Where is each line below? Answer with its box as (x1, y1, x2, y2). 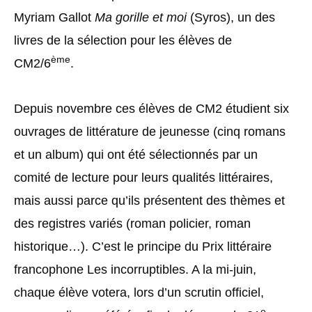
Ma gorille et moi (95, 10, 187, 24)
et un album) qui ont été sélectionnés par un (14, 147, 258, 162)
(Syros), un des (187, 10, 275, 24)
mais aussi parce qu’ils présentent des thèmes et (14, 193, 285, 208)
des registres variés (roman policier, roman (14, 216, 251, 231)
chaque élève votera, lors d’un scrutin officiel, (14, 285, 264, 299)
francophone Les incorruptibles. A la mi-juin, (14, 262, 256, 276)
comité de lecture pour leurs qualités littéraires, (14, 170, 273, 185)
